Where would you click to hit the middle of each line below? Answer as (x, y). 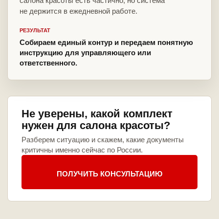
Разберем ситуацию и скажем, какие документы (103, 140)
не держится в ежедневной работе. (78, 11)
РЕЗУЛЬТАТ (35, 31)
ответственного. (48, 63)
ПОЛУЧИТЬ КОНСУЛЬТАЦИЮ (109, 174)
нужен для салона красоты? (96, 126)
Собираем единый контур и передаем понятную (106, 43)
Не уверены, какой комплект (97, 114)
